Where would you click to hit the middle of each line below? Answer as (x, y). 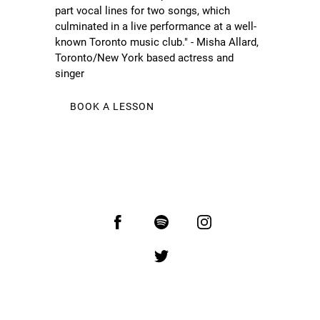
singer (70, 74)
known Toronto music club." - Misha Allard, (157, 42)
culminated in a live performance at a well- (156, 27)
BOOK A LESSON (112, 107)
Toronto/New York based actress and (145, 58)
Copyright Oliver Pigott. (160, 292)
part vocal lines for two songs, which (143, 11)
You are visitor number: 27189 (160, 165)
